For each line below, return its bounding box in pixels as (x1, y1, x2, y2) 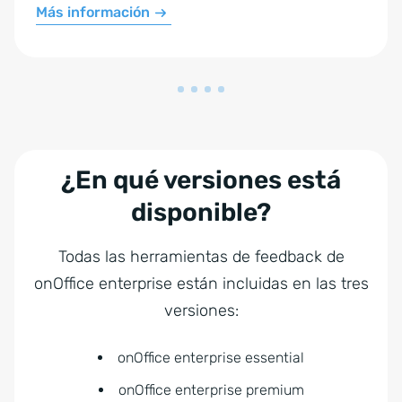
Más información (36, 4, 150, 21)
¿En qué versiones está (61, 165, 341, 195)
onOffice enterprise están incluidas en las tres (33, 274, 369, 293)
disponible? (131, 197, 271, 227)
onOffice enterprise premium (118, 381, 304, 398)
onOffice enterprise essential (118, 349, 304, 366)
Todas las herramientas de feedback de (57, 247, 345, 267)
